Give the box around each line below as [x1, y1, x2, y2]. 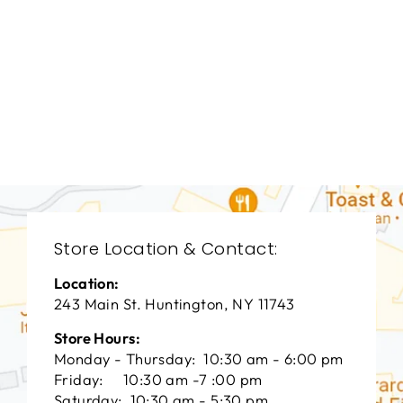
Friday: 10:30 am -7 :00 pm [54, 370, 263, 390]
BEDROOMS [37, 62, 135, 80]
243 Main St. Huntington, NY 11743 [54, 294, 295, 314]
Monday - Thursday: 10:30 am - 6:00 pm [54, 349, 344, 369]
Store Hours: [54, 328, 140, 348]
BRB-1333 [47, 79, 126, 97]
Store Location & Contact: [54, 237, 278, 262]
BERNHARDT [48, 101, 124, 112]
